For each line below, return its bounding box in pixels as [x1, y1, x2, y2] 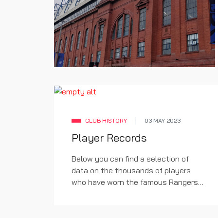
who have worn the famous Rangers [72, 177, 198, 187]
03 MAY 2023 [145, 117, 181, 125]
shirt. [72, 189, 89, 199]
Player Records [72, 131, 147, 145]
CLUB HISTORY [85, 117, 127, 125]
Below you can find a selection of [72, 154, 189, 164]
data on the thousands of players [72, 165, 191, 176]
